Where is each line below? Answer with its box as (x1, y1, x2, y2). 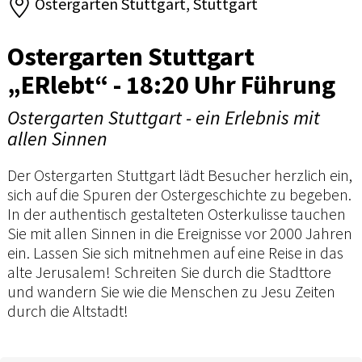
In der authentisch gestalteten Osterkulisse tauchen (7, 203, 346, 224)
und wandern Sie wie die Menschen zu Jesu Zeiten (7, 280, 335, 301)
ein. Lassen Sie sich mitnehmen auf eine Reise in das (7, 242, 343, 263)
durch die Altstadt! (7, 300, 128, 321)
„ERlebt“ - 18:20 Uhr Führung (7, 68, 335, 101)
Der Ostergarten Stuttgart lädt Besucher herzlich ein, (7, 164, 352, 185)
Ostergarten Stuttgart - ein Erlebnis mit (7, 104, 320, 130)
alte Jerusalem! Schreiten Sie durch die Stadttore (7, 261, 331, 282)
